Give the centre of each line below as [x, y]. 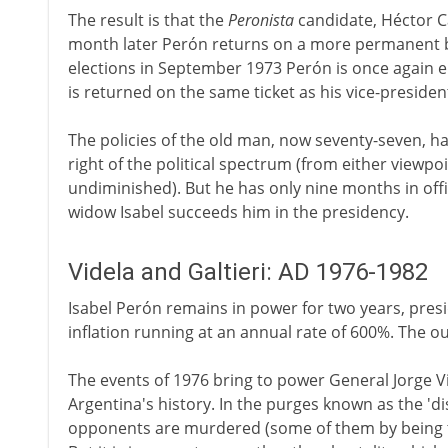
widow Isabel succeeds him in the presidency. [238, 212]
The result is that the [147, 20]
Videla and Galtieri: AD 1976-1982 [247, 272]
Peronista [260, 20]
